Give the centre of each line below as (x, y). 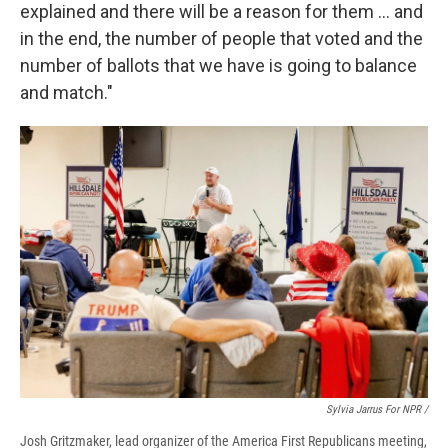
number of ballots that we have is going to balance (218, 66)
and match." (66, 93)
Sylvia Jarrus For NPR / (377, 410)
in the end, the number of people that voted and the (221, 39)
